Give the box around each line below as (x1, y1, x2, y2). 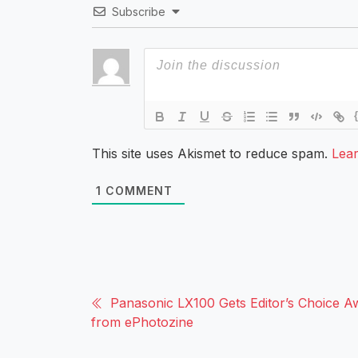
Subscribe (112, 4, 165, 18)
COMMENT (101, 183, 173, 197)
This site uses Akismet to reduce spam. (92, 145, 332, 161)
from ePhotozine (91, 313, 193, 330)
